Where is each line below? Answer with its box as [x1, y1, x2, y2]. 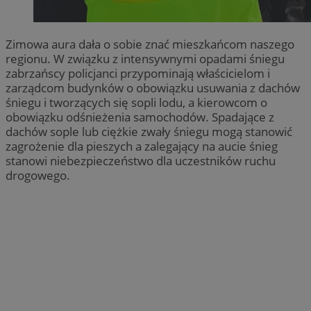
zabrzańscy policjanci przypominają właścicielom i [6, 65, 270, 81]
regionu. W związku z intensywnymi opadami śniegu [6, 50, 285, 67]
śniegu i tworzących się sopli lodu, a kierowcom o [6, 94, 267, 110]
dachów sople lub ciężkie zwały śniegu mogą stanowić [6, 123, 292, 140]
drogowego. [6, 167, 70, 183]
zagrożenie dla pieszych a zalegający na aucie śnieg [6, 137, 278, 154]
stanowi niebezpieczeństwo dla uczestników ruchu [6, 152, 276, 169]
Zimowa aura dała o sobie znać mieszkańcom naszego [6, 35, 294, 52]
